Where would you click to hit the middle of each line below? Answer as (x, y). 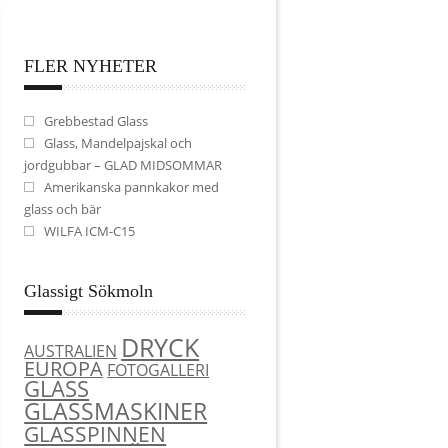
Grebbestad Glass (96, 120)
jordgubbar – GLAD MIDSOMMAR (123, 164)
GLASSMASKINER (116, 410)
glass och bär (63, 208)
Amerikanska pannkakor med (132, 186)
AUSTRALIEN (71, 350)
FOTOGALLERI (158, 369)
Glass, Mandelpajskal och (118, 142)
